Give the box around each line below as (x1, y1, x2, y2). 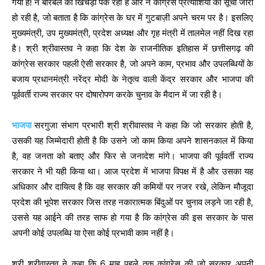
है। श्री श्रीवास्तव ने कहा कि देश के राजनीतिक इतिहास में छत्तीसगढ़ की (12, 42, 253, 54)
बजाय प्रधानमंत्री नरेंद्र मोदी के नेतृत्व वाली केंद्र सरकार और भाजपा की (12, 73, 253, 85)
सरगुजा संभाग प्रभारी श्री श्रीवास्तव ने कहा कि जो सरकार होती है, (34, 119, 254, 131)
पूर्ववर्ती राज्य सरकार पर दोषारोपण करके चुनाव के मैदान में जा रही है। (12, 88, 222, 100)
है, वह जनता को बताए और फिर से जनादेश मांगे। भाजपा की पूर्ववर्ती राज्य (12, 150, 253, 161)
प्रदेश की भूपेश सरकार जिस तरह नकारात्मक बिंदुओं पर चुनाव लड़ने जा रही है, (12, 196, 253, 208)
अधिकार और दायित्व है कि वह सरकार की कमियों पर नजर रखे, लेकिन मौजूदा (12, 180, 253, 192)
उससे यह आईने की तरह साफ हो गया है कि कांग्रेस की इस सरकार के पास (12, 211, 253, 223)
